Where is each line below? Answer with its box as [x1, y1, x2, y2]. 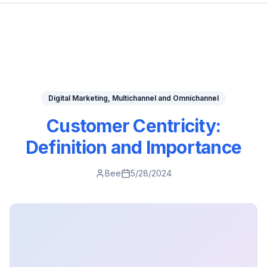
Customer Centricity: [46, 115, 221, 136]
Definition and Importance [25, 136, 242, 158]
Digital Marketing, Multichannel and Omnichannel [48, 94, 219, 103]
